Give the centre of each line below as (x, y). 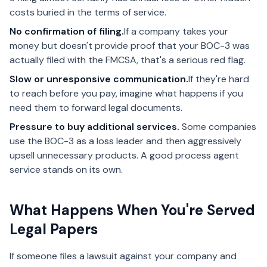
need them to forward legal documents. (96, 108)
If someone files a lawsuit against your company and (123, 256)
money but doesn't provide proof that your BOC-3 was (130, 46)
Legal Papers (54, 229)
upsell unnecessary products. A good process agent (124, 155)
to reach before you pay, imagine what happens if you (126, 93)
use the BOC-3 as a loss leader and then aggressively (125, 141)
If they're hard (219, 79)
